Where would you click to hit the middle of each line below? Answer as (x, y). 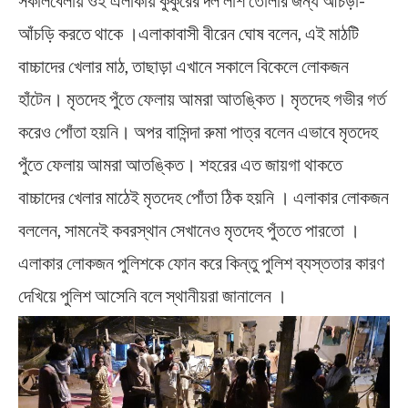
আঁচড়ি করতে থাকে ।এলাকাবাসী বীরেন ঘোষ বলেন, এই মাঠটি (189, 33)
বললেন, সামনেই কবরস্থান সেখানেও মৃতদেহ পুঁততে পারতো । (189, 230)
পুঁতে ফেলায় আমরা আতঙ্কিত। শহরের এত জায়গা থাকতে (180, 164)
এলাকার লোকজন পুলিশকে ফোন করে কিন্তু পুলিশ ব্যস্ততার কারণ (201, 263)
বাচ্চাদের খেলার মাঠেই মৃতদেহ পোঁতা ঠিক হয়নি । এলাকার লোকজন (204, 197)
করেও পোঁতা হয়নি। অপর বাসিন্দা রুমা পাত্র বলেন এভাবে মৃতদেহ (198, 132)
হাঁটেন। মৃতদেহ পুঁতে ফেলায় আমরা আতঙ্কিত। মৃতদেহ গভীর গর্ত (202, 99)
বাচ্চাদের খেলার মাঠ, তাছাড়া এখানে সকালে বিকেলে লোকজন (184, 66)
